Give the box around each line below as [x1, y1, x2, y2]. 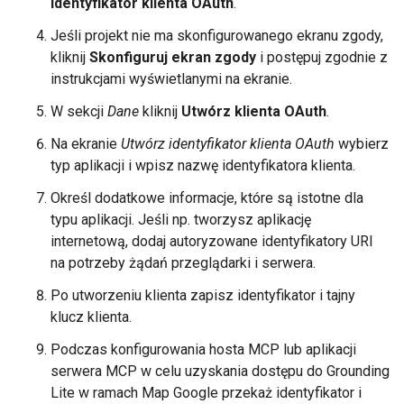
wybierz [335, 135, 389, 152]
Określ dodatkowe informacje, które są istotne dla [50, 189, 363, 207]
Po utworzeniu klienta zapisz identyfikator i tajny [50, 287, 355, 304]
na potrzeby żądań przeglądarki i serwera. [50, 254, 316, 271]
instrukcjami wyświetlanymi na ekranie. [50, 70, 292, 87]
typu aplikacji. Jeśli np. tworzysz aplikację [50, 211, 311, 228]
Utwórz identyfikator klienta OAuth [121, 135, 335, 152]
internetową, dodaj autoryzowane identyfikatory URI [50, 233, 373, 250]
